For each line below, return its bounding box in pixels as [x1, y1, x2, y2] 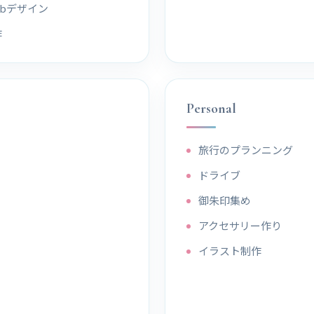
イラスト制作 [198, 243, 261, 258]
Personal [186, 100, 236, 117]
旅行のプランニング [198, 142, 293, 157]
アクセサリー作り [198, 217, 282, 233]
